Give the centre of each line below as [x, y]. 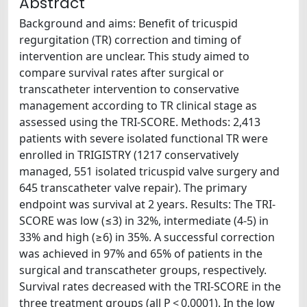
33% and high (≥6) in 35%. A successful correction [147, 237]
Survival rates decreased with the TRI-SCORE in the [150, 286]
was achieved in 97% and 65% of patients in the [141, 254]
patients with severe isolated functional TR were [144, 138]
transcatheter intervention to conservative [129, 89]
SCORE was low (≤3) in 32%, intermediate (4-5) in [144, 221]
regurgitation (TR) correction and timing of [130, 40]
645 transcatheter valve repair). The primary [133, 188]
